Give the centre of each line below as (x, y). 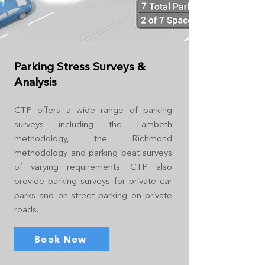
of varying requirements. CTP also (93, 167)
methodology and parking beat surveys (93, 152)
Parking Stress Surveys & (80, 67)
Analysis (35, 82)
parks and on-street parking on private (93, 195)
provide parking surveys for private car (93, 181)
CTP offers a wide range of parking (93, 110)
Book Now (60, 239)
